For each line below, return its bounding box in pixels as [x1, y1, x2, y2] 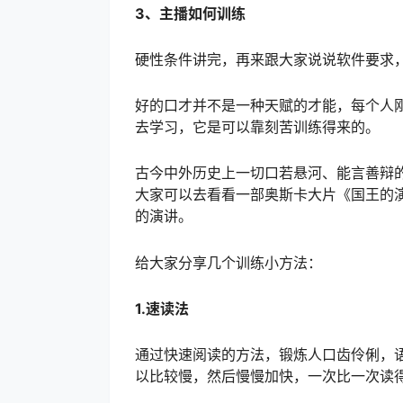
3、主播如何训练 [135, 4, 246, 22]
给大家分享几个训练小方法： [135, 253, 322, 272]
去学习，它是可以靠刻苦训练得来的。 [135, 118, 380, 137]
